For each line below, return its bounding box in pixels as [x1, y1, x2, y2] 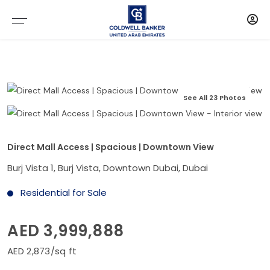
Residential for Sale [18, 186, 107, 199]
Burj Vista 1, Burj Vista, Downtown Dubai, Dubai [7, 161, 208, 174]
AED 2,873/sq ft [7, 244, 77, 257]
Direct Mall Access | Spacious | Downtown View [7, 140, 214, 153]
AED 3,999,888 [7, 219, 124, 242]
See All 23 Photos [183, 92, 246, 102]
